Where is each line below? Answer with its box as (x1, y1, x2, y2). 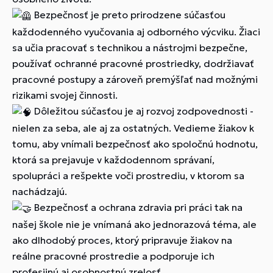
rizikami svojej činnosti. (12, 88, 118, 101)
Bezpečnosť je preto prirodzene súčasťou (32, 8, 225, 21)
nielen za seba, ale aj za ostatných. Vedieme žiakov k (12, 121, 254, 134)
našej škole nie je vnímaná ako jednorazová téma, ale (12, 218, 257, 231)
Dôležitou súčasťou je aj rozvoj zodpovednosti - (32, 104, 253, 117)
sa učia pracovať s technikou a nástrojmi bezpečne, (12, 41, 247, 54)
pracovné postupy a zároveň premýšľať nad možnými (12, 73, 258, 85)
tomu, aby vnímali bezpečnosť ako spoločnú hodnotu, (12, 137, 258, 150)
